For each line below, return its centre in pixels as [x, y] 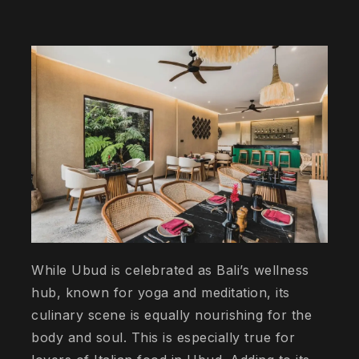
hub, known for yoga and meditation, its [161, 293]
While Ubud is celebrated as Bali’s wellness [170, 270]
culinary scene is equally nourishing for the [172, 315]
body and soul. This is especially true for [163, 338]
